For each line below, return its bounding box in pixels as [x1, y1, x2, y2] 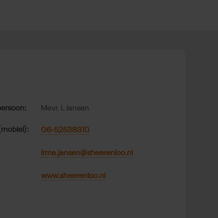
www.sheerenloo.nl [41, 172, 106, 181]
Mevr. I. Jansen [41, 105, 90, 113]
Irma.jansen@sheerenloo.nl [41, 149, 133, 158]
